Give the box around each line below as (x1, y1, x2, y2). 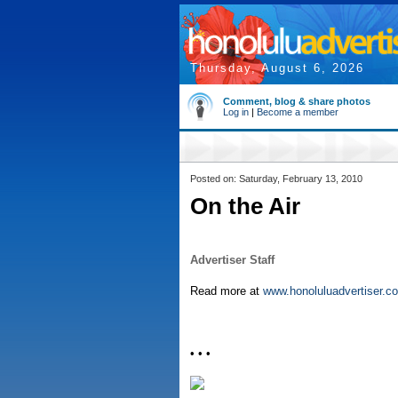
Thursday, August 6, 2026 (190, 61, 364, 75)
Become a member (257, 107, 338, 117)
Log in (223, 107, 249, 117)
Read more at (190, 284, 263, 298)
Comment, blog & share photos (223, 96, 370, 107)
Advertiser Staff (190, 253, 275, 267)
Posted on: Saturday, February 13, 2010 (190, 173, 362, 184)
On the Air (190, 193, 300, 219)
